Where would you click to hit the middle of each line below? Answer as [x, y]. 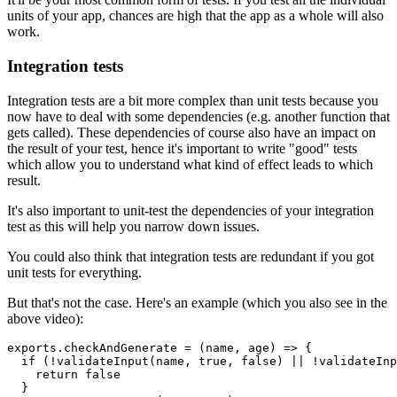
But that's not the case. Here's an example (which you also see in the [197, 302]
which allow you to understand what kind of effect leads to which [190, 164]
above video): [45, 318]
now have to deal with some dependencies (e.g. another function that [198, 116]
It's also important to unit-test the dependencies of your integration [191, 210]
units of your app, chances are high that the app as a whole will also [195, 16]
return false [64, 374]
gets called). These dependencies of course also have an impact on [191, 132]
